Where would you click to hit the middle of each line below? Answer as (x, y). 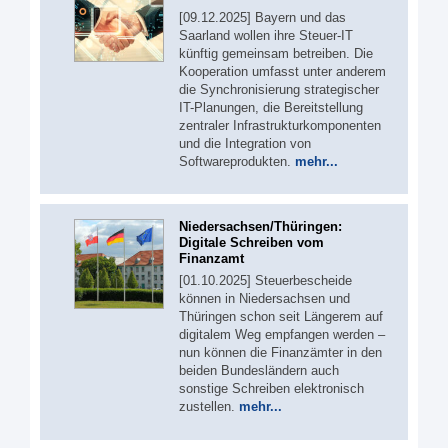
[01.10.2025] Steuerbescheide (265, 280)
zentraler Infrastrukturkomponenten (280, 125)
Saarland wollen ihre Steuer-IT (266, 35)
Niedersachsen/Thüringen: (260, 226)
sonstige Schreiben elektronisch (271, 388)
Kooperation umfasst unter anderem (282, 71)
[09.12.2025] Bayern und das (262, 17)
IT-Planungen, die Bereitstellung (271, 107)
